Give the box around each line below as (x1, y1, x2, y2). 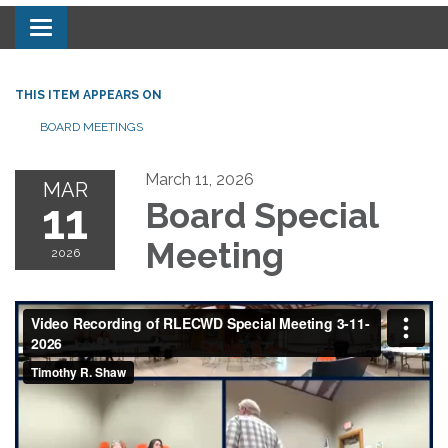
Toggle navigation (40, 19, 173, 39)
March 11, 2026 (145, 169, 254, 189)
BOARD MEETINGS (40, 119, 143, 134)
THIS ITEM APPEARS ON (15, 87, 162, 102)
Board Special (145, 194, 378, 236)
